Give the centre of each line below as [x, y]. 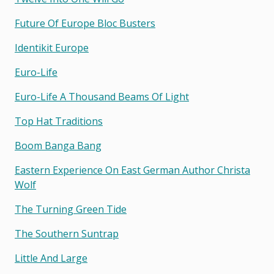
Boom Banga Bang [58, 146]
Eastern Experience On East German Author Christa [132, 170]
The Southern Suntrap [67, 234]
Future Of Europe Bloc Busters [85, 24]
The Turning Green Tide [71, 209]
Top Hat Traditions [59, 121]
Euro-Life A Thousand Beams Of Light [102, 97]
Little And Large [51, 258]
